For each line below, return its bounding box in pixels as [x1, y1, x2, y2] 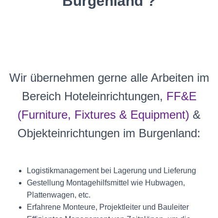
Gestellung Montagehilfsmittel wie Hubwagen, [27, 179, 185, 187]
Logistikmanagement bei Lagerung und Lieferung [27, 166, 196, 175]
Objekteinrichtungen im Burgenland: [18, 127, 200, 140]
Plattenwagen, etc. [27, 191, 91, 199]
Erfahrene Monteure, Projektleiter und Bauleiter [27, 203, 189, 211]
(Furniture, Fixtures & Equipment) [18, 108, 189, 121]
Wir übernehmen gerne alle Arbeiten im [9, 71, 209, 84]
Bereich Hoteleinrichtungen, [21, 90, 166, 103]
